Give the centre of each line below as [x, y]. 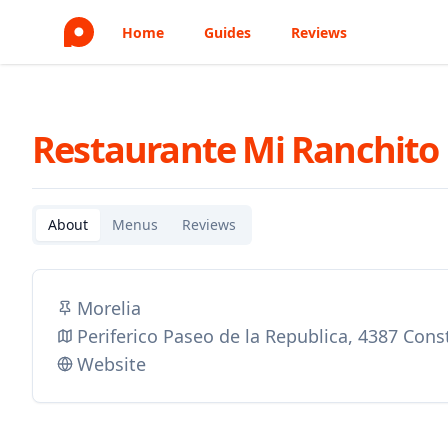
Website [111, 364]
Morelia [109, 308]
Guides [227, 32]
